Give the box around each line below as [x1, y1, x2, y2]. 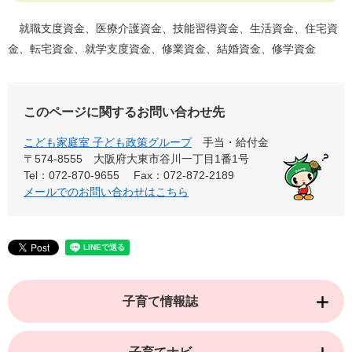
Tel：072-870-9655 [24, 169, 119, 182]
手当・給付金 [203, 136, 269, 149]
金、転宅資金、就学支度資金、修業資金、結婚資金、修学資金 [8, 42, 316, 56]
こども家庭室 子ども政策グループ [24, 136, 192, 149]
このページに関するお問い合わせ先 [24, 105, 225, 119]
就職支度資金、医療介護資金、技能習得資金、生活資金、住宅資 [8, 22, 338, 35]
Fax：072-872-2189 [134, 169, 234, 182]
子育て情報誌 [123, 295, 198, 309]
